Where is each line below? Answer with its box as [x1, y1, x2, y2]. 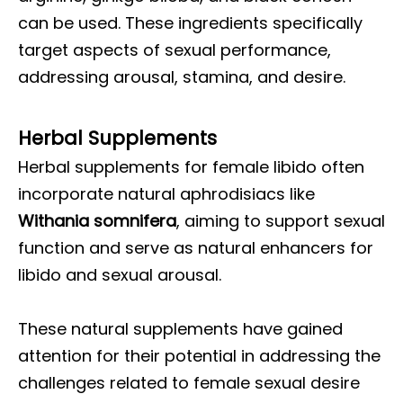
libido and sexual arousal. [18, 264, 221, 286]
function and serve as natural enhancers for [18, 237, 373, 259]
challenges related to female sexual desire [18, 372, 360, 394]
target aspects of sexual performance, [18, 39, 331, 61]
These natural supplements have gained [18, 318, 343, 340]
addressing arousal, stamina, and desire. [18, 66, 345, 88]
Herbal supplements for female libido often [18, 156, 364, 178]
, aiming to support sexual [176, 210, 385, 232]
